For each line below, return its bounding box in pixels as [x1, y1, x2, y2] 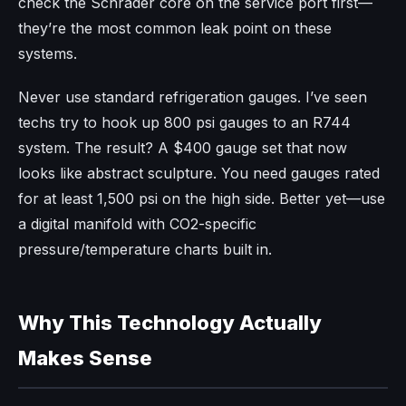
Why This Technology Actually [18, 310, 322, 334]
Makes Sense [18, 345, 152, 370]
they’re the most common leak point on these [18, 18, 332, 37]
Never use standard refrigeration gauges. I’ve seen [18, 87, 367, 106]
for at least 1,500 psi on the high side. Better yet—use [18, 188, 385, 208]
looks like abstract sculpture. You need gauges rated [18, 163, 380, 182]
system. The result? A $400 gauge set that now [18, 138, 347, 157]
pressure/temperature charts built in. [18, 239, 272, 258]
